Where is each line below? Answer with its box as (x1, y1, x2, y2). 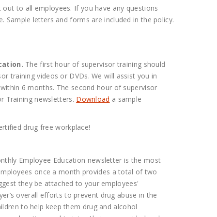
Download (76, 94, 110, 104)
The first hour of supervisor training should (23, 60, 166, 69)
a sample (109, 94, 142, 104)
